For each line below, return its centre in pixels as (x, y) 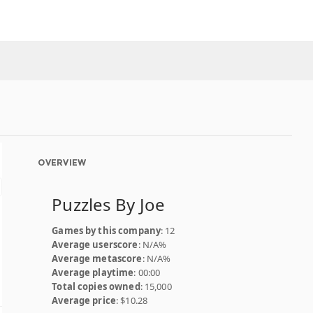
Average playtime (93, 272)
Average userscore (95, 245)
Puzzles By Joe (109, 204)
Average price (84, 300)
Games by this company (107, 231)
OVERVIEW (62, 162)
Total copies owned (96, 286)
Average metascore (97, 259)
